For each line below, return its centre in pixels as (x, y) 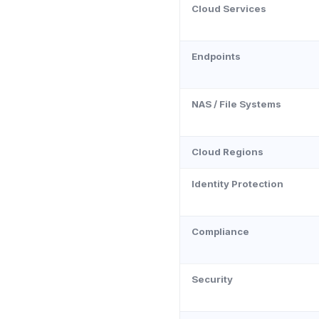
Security (212, 279)
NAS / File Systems (236, 104)
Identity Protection (237, 184)
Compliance (220, 231)
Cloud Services (229, 9)
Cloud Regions (228, 152)
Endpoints (216, 56)
